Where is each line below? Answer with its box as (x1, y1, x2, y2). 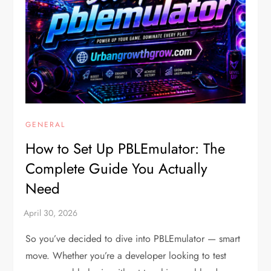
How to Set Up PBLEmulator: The (25, 137, 226, 159)
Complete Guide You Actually (25, 157, 208, 179)
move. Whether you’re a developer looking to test (25, 248, 227, 263)
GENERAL (25, 119, 66, 130)
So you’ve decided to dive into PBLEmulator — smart (25, 231, 241, 246)
